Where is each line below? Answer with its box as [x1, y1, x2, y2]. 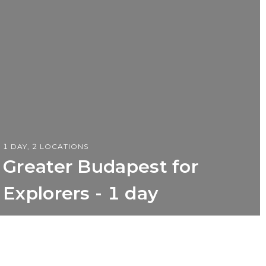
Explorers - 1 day [3, 182, 159, 204]
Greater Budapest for [3, 155, 198, 178]
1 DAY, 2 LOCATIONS [3, 141, 88, 151]
